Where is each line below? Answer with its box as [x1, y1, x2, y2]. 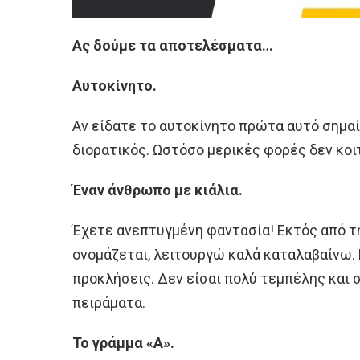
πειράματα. [72, 294, 145, 312]
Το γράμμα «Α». [72, 334, 174, 352]
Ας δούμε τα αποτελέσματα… [72, 37, 273, 55]
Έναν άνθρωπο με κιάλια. [72, 182, 243, 199]
